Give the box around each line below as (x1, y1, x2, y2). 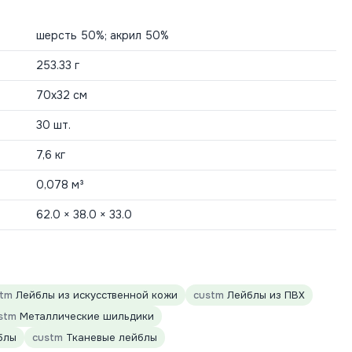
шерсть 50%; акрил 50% (36, 28, 169, 42)
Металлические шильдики (16, 310, 154, 323)
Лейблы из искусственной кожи (13, 288, 178, 302)
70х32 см (36, 88, 87, 102)
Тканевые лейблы (63, 331, 157, 344)
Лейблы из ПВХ (224, 288, 305, 302)
